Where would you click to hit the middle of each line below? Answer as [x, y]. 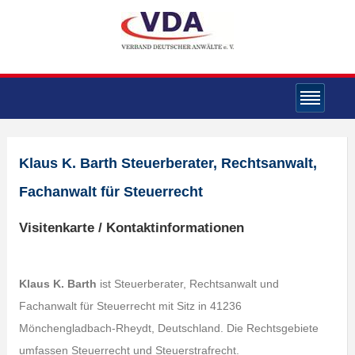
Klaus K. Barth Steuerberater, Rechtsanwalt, [168, 163]
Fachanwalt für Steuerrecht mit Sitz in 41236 [130, 306]
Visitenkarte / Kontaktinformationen [131, 228]
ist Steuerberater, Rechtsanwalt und [187, 284]
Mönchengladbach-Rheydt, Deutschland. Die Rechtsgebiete [168, 328]
